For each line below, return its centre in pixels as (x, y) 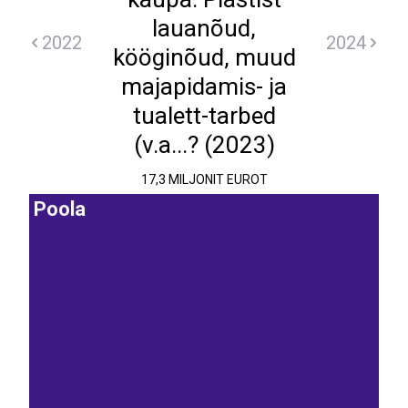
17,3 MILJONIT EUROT (204, 180)
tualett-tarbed (204, 116)
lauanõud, (204, 28)
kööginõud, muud (204, 57)
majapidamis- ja (204, 87)
